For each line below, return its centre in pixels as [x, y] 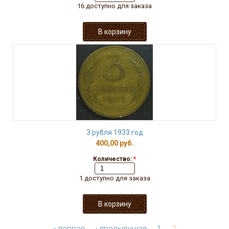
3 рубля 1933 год [114, 132]
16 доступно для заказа [114, 6]
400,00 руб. [114, 143]
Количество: [113, 159]
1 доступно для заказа [114, 178]
